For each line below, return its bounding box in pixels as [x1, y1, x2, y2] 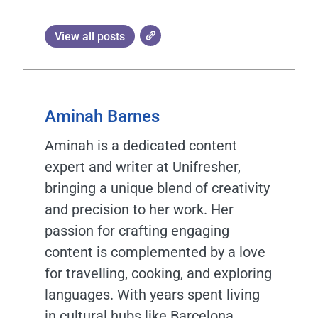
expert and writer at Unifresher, [45, 158, 241, 175]
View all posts [55, 30, 125, 43]
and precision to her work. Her [45, 201, 234, 218]
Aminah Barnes [45, 106, 160, 126]
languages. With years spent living [45, 286, 260, 303]
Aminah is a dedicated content [45, 137, 237, 154]
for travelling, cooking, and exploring [45, 265, 272, 282]
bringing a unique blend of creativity [45, 180, 270, 197]
